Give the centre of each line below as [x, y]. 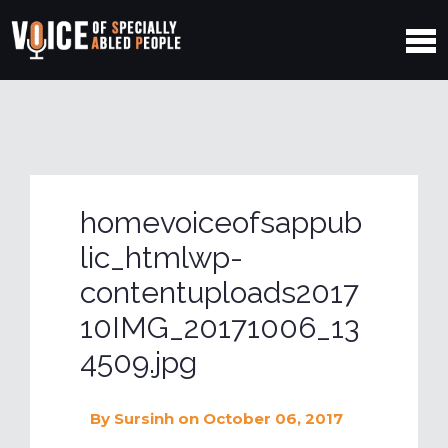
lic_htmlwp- [161, 258]
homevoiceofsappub [221, 223]
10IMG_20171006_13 [219, 328]
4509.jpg [138, 363]
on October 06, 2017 [260, 419]
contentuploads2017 [219, 293]
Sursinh [144, 419]
